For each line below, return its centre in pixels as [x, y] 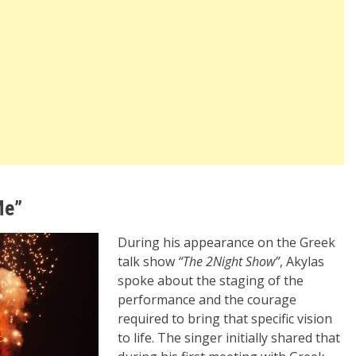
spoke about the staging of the [211, 281]
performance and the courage [207, 300]
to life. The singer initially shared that [229, 338]
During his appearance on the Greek [226, 243]
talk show [148, 262]
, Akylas [302, 262]
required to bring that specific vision [225, 319]
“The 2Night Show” [229, 262]
